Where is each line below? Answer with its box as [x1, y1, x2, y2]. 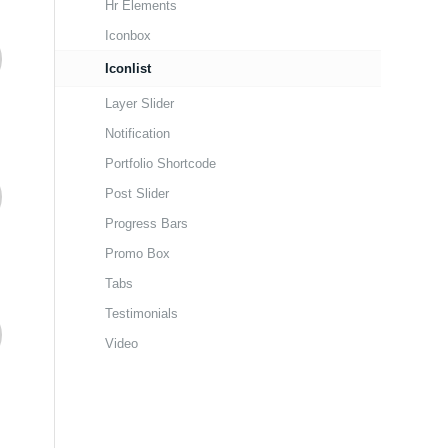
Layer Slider [105, 96, 175, 111]
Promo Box [105, 246, 171, 261]
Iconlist [105, 61, 152, 76]
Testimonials [105, 306, 179, 321]
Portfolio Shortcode [105, 156, 217, 171]
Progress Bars [105, 216, 189, 231]
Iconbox [105, 28, 152, 43]
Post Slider [105, 186, 170, 201]
